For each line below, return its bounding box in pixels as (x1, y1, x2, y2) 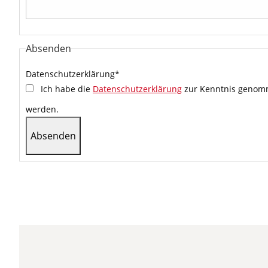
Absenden (26, 42, 71, 55)
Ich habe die (41, 83, 93, 95)
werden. (26, 103, 59, 115)
